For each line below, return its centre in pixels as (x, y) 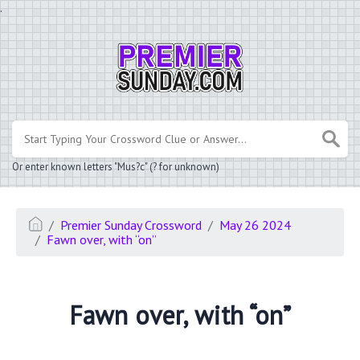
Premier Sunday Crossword (131, 225)
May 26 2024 (256, 225)
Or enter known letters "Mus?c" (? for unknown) (116, 166)
